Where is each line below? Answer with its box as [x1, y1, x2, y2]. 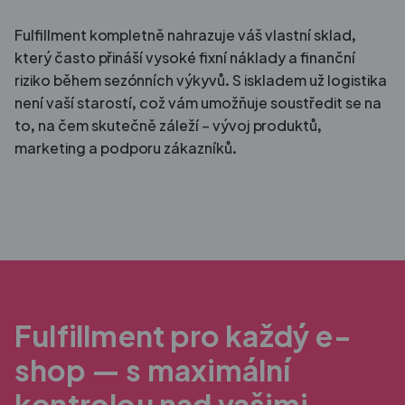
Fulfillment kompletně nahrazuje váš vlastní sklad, [14, 24, 356, 44]
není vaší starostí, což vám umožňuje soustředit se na [14, 92, 381, 112]
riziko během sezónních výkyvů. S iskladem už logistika [14, 70, 387, 89]
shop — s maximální [14, 351, 291, 388]
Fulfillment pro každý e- [14, 316, 352, 353]
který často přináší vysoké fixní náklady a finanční [14, 47, 355, 67]
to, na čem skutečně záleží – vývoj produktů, [14, 115, 322, 135]
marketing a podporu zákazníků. [14, 137, 237, 157]
